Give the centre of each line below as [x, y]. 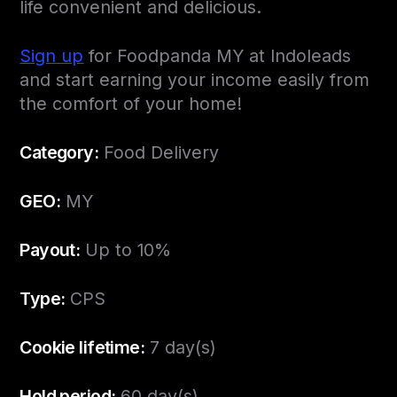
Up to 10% [126, 250]
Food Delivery [159, 153]
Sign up [52, 56]
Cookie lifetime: [82, 348]
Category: [59, 153]
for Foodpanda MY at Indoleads [218, 56]
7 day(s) [180, 348]
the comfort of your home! [131, 104]
